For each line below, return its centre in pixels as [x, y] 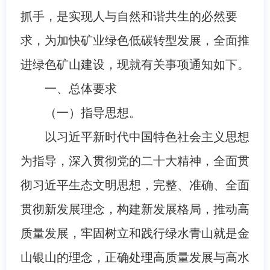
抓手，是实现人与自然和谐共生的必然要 [129, 16]
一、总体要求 [80, 88]
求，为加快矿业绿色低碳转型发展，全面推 [135, 40]
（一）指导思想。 [93, 112]
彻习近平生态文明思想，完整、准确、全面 [135, 185]
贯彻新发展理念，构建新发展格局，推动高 [135, 209]
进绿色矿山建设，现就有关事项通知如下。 [135, 64]
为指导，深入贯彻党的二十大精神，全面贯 [135, 161]
